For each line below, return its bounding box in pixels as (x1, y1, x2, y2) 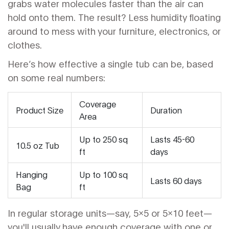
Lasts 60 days (150, 175, 202, 186)
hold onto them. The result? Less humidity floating (8, 11, 221, 23)
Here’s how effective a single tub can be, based (8, 57, 213, 70)
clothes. (8, 38, 42, 51)
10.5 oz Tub (16, 140, 59, 150)
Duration (150, 104, 182, 115)
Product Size (16, 104, 63, 115)
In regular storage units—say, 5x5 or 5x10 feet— (8, 207, 212, 219)
